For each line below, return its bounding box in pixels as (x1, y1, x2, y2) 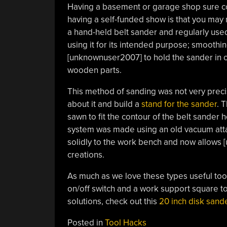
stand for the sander (141, 99, 217, 109)
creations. (67, 149, 104, 160)
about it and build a (67, 99, 141, 109)
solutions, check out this (67, 196, 159, 207)
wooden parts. (67, 65, 122, 75)
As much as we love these (67, 171, 165, 181)
